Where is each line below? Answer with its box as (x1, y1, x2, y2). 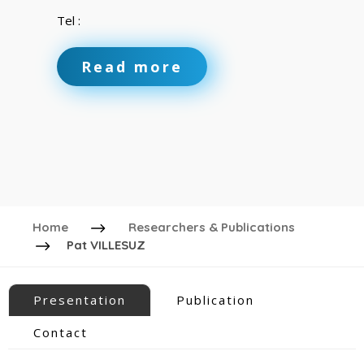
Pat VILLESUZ (67, 237, 145, 253)
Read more (81, 57, 184, 76)
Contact (33, 324, 88, 340)
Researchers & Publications (128, 219, 295, 235)
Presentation (33, 292, 126, 308)
